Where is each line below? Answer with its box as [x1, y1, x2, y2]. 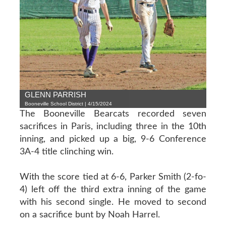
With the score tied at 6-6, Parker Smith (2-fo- [19, 172, 207, 182]
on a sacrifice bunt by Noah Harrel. [19, 210, 160, 219]
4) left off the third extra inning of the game [19, 185, 207, 194]
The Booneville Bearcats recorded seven [19, 109, 207, 119]
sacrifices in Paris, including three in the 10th [19, 122, 207, 131]
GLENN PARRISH [24, 90, 86, 99]
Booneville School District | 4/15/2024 [24, 100, 112, 106]
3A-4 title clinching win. [19, 147, 114, 156]
